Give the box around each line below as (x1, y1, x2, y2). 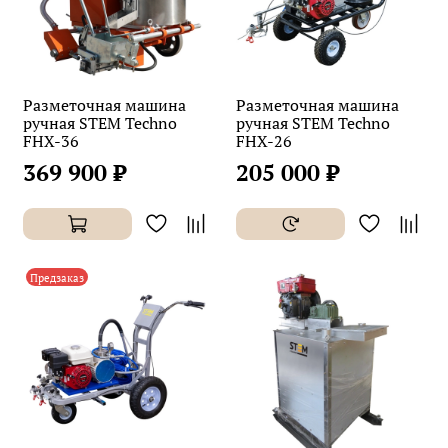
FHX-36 (23, 129, 79, 152)
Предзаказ (29, 269, 84, 285)
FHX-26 (236, 129, 292, 152)
